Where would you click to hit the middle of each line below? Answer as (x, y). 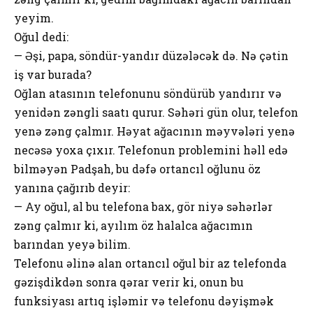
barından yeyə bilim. (72, 244)
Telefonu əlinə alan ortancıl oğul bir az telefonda (150, 263)
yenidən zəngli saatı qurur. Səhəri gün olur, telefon (156, 112)
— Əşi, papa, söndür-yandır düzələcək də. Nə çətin (151, 55)
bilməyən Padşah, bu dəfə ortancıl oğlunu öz (137, 168)
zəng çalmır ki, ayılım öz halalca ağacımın (133, 225)
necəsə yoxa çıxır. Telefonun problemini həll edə (151, 150)
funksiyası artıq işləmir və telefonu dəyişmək (144, 300)
